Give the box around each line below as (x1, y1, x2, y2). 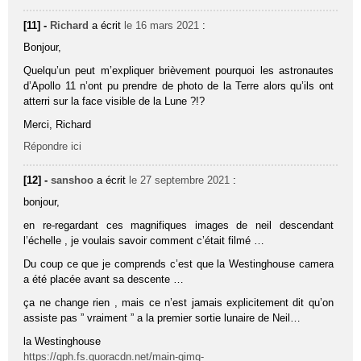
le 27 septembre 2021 (129, 173, 230, 186)
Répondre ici (23, 139, 82, 152)
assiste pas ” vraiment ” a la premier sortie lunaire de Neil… (23, 311, 301, 324)
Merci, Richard (23, 118, 92, 131)
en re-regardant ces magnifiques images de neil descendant (23, 218, 334, 231)
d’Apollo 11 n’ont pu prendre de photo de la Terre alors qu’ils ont (23, 79, 334, 92)
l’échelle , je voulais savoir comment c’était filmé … (23, 234, 265, 247)
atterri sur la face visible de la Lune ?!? (23, 94, 205, 107)
